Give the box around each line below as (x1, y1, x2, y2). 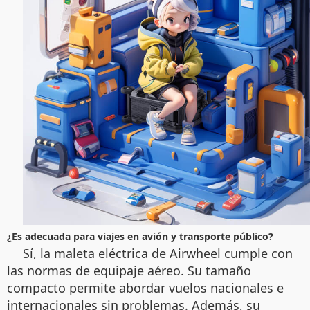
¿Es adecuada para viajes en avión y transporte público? (7, 229, 273, 243)
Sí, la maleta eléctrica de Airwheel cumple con (23, 244, 293, 262)
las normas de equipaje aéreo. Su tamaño (7, 262, 251, 279)
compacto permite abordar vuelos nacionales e (7, 279, 284, 296)
